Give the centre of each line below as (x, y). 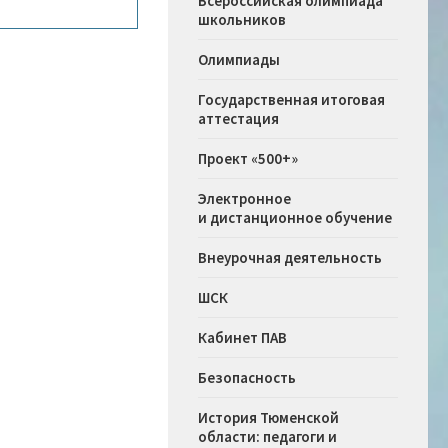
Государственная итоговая (291, 100)
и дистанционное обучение (295, 218)
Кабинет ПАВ (242, 338)
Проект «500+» (248, 159)
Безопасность (247, 378)
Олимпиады (239, 60)
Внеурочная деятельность (290, 258)
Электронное (244, 199)
